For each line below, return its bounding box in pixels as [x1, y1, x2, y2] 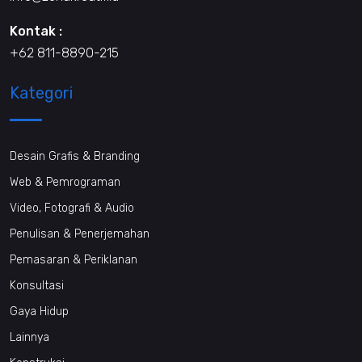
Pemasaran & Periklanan [10, 252, 137, 267]
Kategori [10, 82, 73, 103]
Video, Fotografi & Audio [10, 200, 134, 215]
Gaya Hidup [10, 304, 69, 318]
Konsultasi [10, 278, 64, 293]
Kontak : [10, 23, 62, 39]
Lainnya [10, 330, 49, 344]
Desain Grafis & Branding [10, 149, 140, 163]
